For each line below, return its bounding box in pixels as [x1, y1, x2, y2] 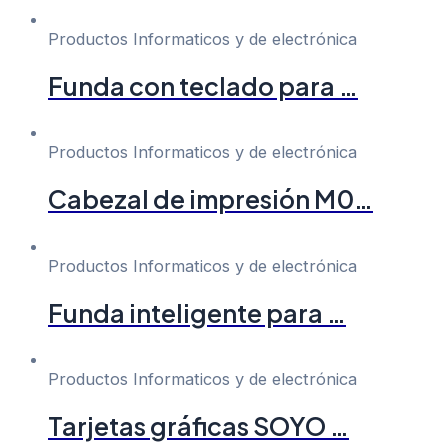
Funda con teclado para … [48, 69, 358, 102]
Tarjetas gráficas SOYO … [48, 410, 349, 443]
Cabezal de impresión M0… [48, 183, 373, 216]
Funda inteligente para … [48, 296, 346, 329]
